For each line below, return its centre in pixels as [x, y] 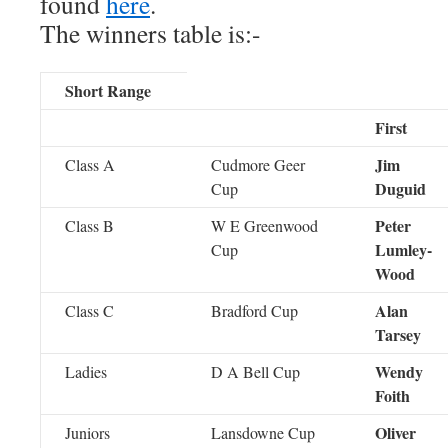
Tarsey [398, 334]
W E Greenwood [264, 225]
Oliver [395, 432]
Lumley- [403, 249]
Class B [89, 225]
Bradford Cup [254, 310]
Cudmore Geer [258, 164]
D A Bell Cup [255, 371]
